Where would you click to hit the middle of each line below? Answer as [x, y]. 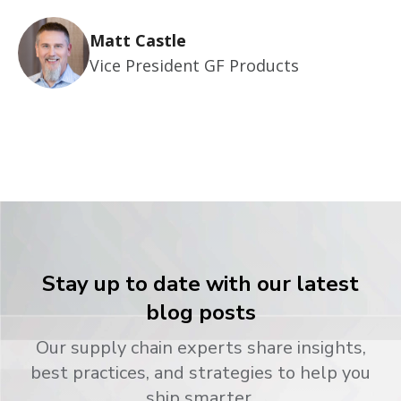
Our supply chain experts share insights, [200, 347]
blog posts [200, 312]
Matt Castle [138, 40]
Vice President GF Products [194, 65]
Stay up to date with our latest [200, 283]
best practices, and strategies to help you [200, 372]
